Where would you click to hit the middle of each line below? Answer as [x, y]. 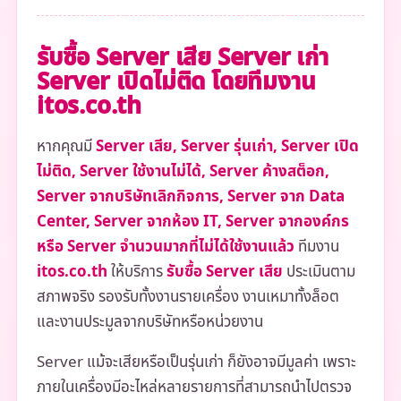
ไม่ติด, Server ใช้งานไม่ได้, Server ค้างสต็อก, [183, 171]
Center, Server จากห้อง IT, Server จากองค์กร [192, 222]
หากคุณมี [66, 146]
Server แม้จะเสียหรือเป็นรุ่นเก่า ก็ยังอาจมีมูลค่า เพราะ [196, 362]
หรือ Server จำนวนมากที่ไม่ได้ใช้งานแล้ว [165, 247]
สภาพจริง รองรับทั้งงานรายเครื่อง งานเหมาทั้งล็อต [188, 297]
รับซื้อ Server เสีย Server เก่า [182, 58]
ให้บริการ [137, 272]
